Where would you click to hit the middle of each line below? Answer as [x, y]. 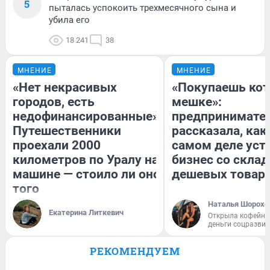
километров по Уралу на [86, 160]
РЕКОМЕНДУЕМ [135, 251]
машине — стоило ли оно [86, 174]
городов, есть [54, 102]
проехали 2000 [57, 146]
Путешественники [67, 131]
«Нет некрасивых [65, 88]
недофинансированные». [87, 117]
